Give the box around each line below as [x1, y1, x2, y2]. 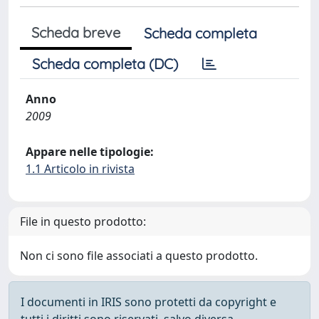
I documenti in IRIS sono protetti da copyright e [21, 294, 276, 310]
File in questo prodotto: [20, 214, 146, 229]
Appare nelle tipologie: [26, 144, 154, 159]
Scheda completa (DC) [32, 55, 178, 73]
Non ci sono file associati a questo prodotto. [20, 248, 258, 263]
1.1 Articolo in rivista [26, 161, 135, 177]
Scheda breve [31, 23, 120, 41]
